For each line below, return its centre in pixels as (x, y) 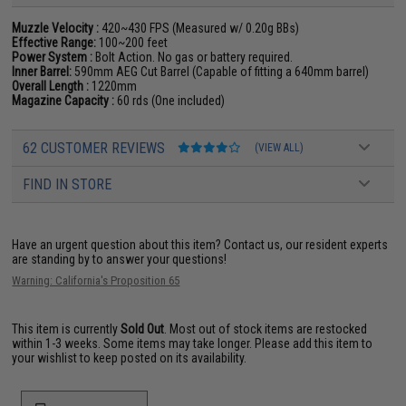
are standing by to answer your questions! (120, 259)
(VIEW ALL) (280, 147)
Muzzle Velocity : (56, 28)
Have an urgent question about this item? (118, 244)
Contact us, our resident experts (306, 244)
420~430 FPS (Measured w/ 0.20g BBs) (199, 28)
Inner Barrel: (42, 71)
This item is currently (67, 329)
